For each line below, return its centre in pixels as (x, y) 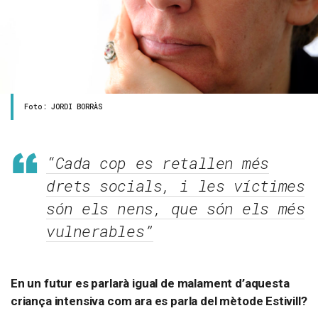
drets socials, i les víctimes (176, 186)
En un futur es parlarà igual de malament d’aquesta (150, 284)
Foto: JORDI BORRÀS (64, 107)
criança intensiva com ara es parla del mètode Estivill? (159, 301)
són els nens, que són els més (176, 209)
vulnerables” (100, 231)
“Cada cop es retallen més (158, 163)
